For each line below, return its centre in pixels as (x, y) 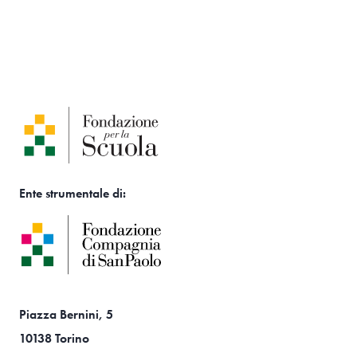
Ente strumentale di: (73, 193)
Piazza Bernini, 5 (66, 314)
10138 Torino (54, 338)
